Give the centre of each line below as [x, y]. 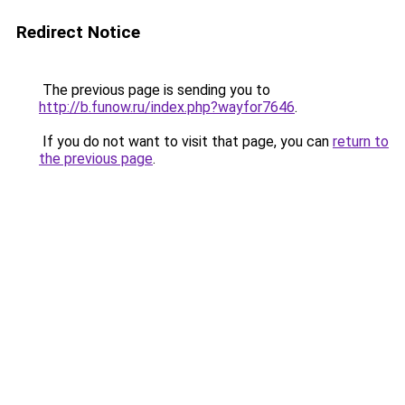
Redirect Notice [78, 32]
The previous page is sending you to [155, 90]
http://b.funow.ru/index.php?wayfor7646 [167, 107]
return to [361, 141]
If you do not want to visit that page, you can [186, 141]
